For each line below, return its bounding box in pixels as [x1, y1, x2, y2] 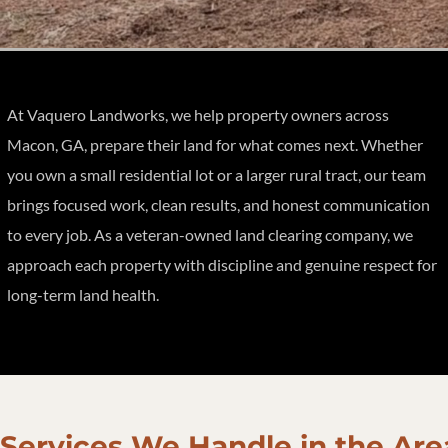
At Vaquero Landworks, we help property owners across [7, 105, 389, 124]
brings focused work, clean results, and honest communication [7, 195, 430, 214]
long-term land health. [7, 285, 159, 304]
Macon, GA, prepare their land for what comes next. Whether [7, 135, 423, 154]
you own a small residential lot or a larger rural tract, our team [7, 165, 426, 184]
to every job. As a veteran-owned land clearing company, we [7, 225, 413, 244]
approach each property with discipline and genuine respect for [7, 255, 437, 274]
